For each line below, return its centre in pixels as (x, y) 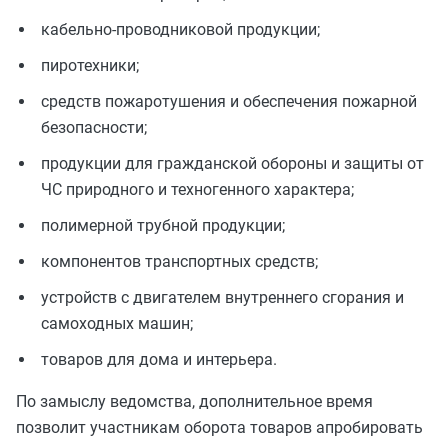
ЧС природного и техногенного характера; (197, 189)
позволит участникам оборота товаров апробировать (219, 427)
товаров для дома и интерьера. (159, 359)
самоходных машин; (117, 323)
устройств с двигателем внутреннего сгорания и (222, 297)
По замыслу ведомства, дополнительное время (194, 401)
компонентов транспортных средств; (179, 261)
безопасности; (94, 127)
